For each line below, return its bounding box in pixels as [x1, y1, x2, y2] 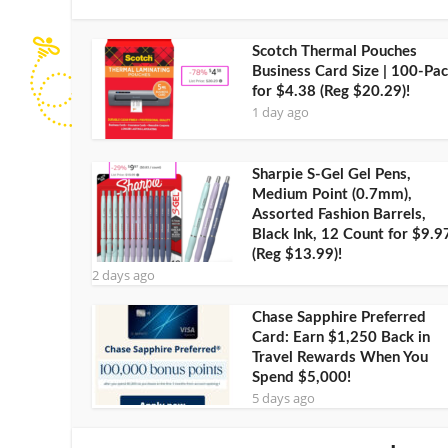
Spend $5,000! [252, 369, 351, 385]
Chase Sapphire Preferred [252, 309, 426, 325]
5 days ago [252, 388, 315, 407]
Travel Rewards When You [252, 349, 428, 365]
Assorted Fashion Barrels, [252, 206, 426, 222]
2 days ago [92, 265, 155, 284]
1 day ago [252, 102, 309, 121]
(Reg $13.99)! [252, 246, 342, 262]
